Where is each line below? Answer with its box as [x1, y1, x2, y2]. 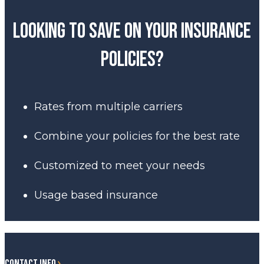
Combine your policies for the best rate [34, 129, 240, 143]
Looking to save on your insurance [13, 18, 251, 44]
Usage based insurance [34, 188, 158, 202]
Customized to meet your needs [34, 159, 205, 172]
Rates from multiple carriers [34, 100, 183, 113]
